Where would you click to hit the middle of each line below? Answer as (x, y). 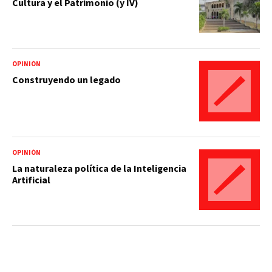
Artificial (31, 180)
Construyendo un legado (66, 80)
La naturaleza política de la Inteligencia (99, 168)
